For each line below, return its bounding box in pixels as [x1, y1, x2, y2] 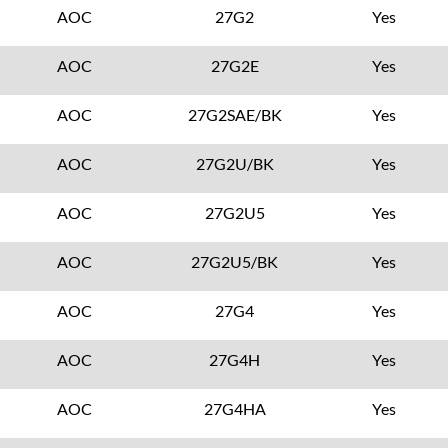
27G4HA [203, 399, 266, 418]
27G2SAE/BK [187, 105, 282, 124]
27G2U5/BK [191, 252, 279, 271]
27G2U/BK [195, 154, 274, 173]
